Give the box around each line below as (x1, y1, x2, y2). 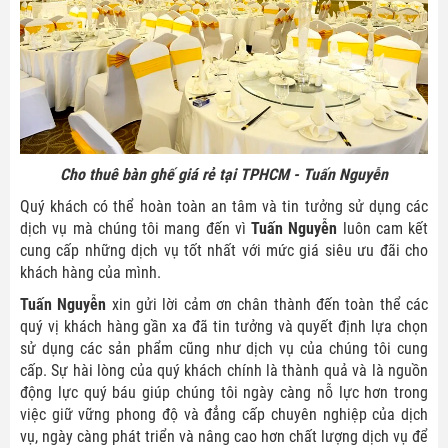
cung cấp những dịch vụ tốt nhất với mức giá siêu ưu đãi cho (20, 240, 428, 260)
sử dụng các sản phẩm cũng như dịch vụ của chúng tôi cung (20, 338, 428, 358)
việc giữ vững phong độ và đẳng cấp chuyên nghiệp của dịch (20, 404, 428, 424)
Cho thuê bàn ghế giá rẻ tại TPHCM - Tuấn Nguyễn (60, 164, 388, 184)
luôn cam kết (337, 218, 428, 238)
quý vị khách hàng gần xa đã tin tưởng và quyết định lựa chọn (20, 316, 428, 336)
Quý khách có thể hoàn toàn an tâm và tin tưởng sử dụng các (20, 196, 428, 216)
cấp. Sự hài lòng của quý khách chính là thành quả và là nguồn (20, 360, 428, 380)
